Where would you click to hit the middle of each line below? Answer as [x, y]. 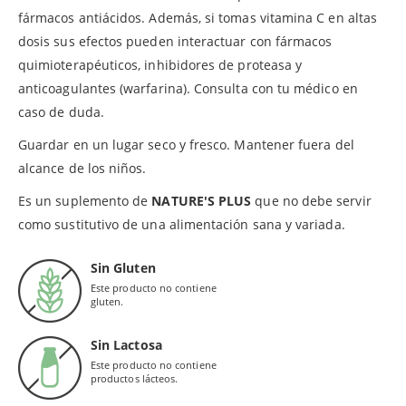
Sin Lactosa [126, 344]
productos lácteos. [135, 378]
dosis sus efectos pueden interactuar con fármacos [175, 41]
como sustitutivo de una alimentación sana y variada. [182, 224]
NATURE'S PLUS [203, 200]
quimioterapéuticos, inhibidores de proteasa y [160, 64]
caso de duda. [61, 111]
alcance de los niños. [82, 168]
